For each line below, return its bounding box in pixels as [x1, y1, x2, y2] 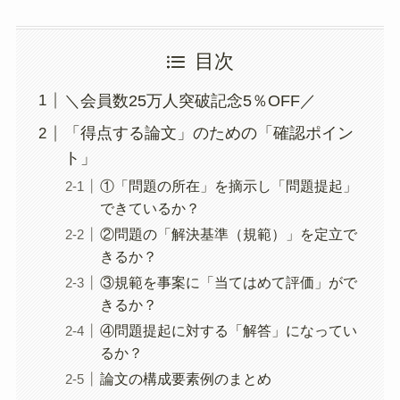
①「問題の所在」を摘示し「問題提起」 [99, 177, 357, 194]
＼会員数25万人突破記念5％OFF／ [63, 91, 316, 110]
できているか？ [99, 199, 200, 216]
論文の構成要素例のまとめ [99, 370, 271, 387]
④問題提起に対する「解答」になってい [99, 321, 357, 338]
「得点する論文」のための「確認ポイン [63, 124, 354, 143]
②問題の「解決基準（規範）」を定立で [99, 225, 357, 242]
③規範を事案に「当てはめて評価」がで [99, 273, 357, 290]
